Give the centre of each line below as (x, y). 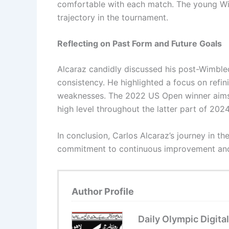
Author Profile (103, 191)
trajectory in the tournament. (113, 17)
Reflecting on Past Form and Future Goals (140, 44)
